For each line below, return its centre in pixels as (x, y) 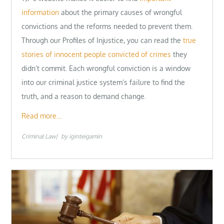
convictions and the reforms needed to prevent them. (107, 26)
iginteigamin (86, 136)
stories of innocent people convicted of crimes (96, 54)
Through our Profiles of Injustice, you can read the (102, 40)
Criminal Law (39, 136)
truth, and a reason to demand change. (84, 96)
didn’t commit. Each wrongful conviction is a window (106, 68)
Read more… (42, 116)
